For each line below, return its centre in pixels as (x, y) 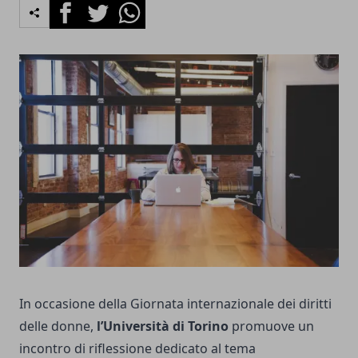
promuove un (273, 326)
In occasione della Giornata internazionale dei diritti (175, 304)
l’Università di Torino (164, 326)
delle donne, (58, 326)
